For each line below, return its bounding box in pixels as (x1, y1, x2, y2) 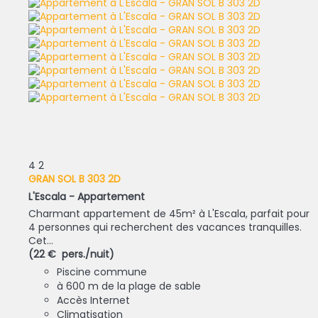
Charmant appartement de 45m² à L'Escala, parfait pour (28, 207, 309, 221)
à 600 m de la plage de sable (57, 279, 201, 294)
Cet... (28, 234, 53, 248)
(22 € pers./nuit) (28, 247, 114, 262)
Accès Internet (57, 293, 130, 308)
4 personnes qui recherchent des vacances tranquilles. (28, 220, 302, 235)
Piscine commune (57, 265, 147, 280)
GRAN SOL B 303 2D (28, 172, 121, 187)
